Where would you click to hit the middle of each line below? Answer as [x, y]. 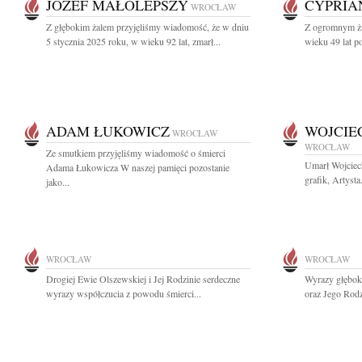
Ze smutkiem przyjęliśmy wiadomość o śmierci [136, 153]
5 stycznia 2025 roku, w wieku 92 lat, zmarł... [133, 41]
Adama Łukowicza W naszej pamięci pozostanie [138, 167]
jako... [58, 182]
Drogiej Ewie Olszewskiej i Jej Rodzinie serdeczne [143, 279]
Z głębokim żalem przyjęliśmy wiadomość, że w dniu [147, 27]
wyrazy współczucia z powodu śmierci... [124, 293]
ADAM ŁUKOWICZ [108, 131]
